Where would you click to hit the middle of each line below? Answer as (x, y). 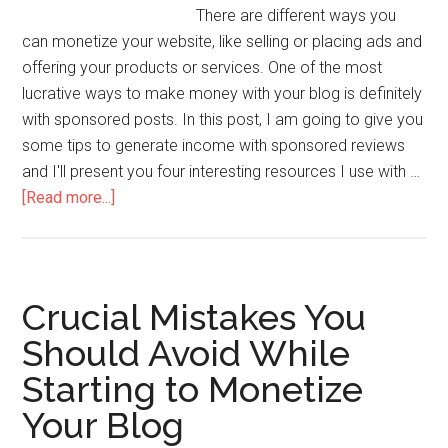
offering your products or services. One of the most (202, 67)
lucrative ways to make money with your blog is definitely (222, 93)
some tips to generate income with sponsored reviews (214, 145)
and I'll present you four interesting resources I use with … (221, 171)
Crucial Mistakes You (194, 317)
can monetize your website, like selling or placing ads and (222, 41)
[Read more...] (69, 197)
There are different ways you (296, 15)
